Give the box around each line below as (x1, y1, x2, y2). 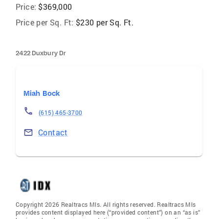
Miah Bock (23, 89, 60, 98)
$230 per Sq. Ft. (75, 17, 134, 27)
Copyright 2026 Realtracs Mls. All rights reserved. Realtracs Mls (16, 200, 196, 208)
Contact (38, 127, 68, 137)
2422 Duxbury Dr (16, 49, 66, 57)
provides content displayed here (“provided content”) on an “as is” (16, 208, 200, 216)
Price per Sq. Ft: (16, 17, 74, 27)
